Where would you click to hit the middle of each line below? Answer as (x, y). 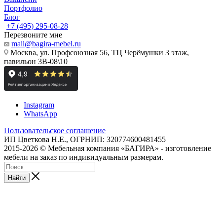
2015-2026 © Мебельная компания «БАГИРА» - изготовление (108, 148)
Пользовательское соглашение (55, 131)
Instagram (39, 105)
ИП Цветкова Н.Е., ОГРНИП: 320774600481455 (85, 140)
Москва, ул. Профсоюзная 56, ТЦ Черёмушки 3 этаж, (99, 53)
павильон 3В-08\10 (36, 62)
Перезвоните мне (33, 35)
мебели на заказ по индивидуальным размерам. (84, 157)
